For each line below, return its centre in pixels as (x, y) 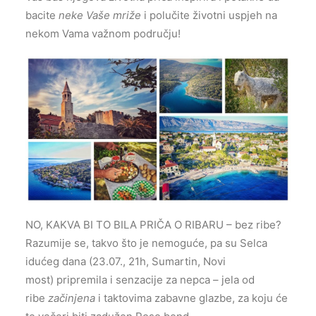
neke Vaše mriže (100, 16)
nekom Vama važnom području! (103, 34)
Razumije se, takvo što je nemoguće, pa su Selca (146, 243)
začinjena (72, 298)
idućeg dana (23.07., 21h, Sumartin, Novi (126, 262)
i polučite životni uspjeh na (209, 16)
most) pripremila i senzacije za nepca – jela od (140, 280)
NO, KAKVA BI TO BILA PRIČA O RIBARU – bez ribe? (153, 225)
